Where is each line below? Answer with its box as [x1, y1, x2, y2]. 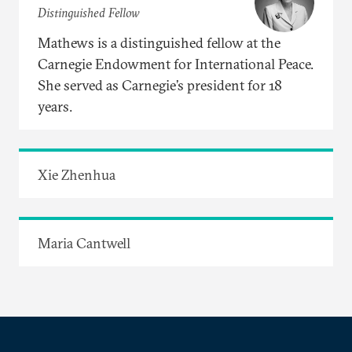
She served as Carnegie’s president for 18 [38, 75, 282, 94]
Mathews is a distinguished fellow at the [38, 33, 280, 52]
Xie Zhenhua [38, 165, 115, 184]
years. [38, 97, 72, 115]
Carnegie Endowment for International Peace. [38, 54, 313, 73]
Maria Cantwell [38, 233, 130, 252]
